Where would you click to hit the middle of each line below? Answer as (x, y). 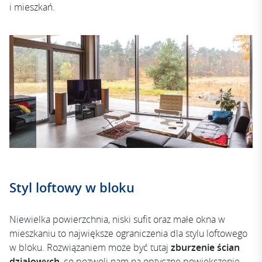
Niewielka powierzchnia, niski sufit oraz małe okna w (117, 219)
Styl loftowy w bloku (72, 187)
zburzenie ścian (205, 247)
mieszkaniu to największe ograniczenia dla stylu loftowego (128, 233)
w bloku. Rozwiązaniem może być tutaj (90, 247)
